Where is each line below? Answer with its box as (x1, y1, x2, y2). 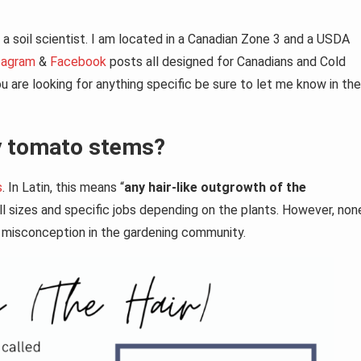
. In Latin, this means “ (2, 180, 124, 196)
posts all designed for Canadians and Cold (106, 54, 346, 70)
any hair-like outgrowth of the (124, 180, 306, 196)
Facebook (50, 54, 106, 70)
